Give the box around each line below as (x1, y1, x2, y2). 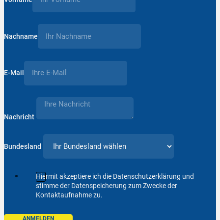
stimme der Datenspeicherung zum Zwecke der (35, 182, 177, 190)
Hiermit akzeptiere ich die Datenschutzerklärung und (35, 172, 194, 181)
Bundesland (4, 142, 41, 150)
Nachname (4, 32, 38, 40)
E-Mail (4, 69, 24, 77)
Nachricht (4, 112, 34, 121)
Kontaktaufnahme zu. (35, 191, 103, 199)
